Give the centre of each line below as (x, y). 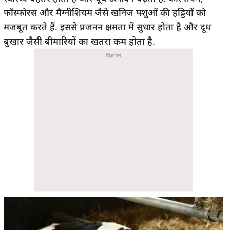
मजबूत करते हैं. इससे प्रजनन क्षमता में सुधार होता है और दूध (107, 27)
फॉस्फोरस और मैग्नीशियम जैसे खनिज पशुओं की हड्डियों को (105, 12)
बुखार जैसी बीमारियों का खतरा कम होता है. (79, 41)
